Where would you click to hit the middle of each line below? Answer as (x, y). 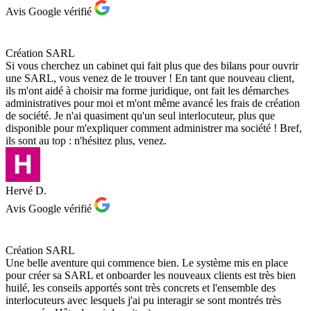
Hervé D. (26, 191)
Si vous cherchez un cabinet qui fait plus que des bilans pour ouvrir (152, 66)
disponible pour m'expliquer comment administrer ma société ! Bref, (154, 128)
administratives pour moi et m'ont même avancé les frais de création (153, 103)
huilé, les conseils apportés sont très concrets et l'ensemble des (141, 288)
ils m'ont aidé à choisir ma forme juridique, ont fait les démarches (147, 91)
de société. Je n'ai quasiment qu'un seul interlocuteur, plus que (140, 116)
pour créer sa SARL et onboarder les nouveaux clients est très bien (151, 276)
